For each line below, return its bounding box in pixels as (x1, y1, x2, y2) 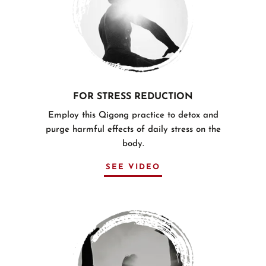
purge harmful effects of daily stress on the (45, 125, 221, 134)
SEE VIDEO (106, 163, 160, 171)
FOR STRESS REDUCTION (73, 91, 193, 102)
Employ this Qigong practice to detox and (47, 110, 218, 120)
